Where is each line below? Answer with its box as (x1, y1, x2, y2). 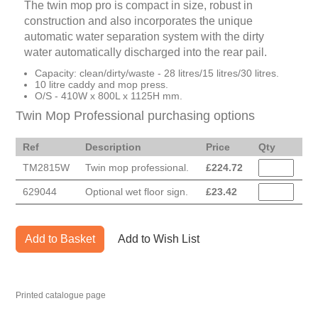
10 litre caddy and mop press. (35, 79, 168, 91)
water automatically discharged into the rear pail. (24, 46, 267, 59)
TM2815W (23, 162, 70, 174)
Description (85, 141, 141, 153)
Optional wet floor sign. (85, 186, 188, 198)
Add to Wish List (118, 233, 199, 246)
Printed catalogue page (16, 290, 108, 301)
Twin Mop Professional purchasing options (16, 109, 255, 124)
